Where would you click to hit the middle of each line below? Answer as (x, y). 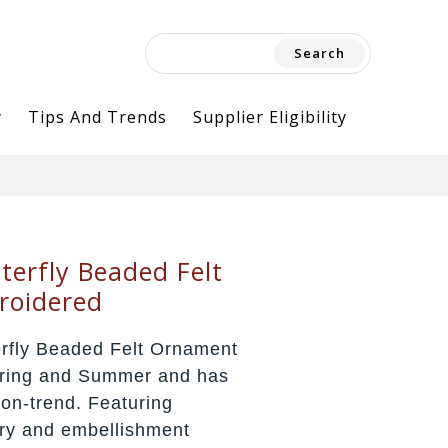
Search (178, 49)
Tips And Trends (97, 116)
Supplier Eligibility (269, 116)
